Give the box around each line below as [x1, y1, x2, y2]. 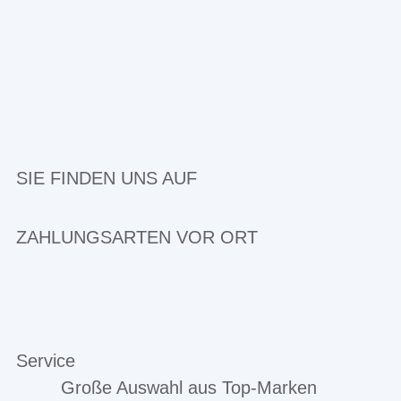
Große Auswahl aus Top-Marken [60, 378, 317, 397]
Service [16, 351, 75, 371]
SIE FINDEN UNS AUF [16, 168, 197, 188]
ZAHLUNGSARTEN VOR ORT [16, 227, 258, 247]
